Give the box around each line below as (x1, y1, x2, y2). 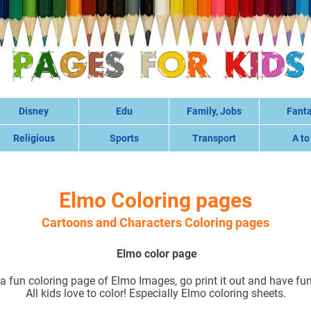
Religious (12, 133, 55, 144)
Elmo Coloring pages (59, 188, 252, 213)
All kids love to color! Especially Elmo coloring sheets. (25, 287, 286, 301)
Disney (19, 106, 49, 117)
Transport (192, 133, 236, 144)
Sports (109, 133, 139, 144)
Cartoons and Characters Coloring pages (42, 215, 269, 230)
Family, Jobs (187, 106, 242, 117)
